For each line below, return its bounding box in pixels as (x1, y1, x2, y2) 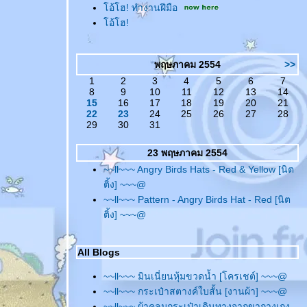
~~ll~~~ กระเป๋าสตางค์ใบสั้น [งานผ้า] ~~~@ (103, 286, 287, 297)
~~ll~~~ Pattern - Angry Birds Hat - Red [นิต (103, 194, 291, 205)
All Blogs (77, 247, 120, 258)
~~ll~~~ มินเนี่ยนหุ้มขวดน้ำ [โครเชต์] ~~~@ (103, 271, 287, 282)
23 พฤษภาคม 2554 (147, 147, 228, 158)
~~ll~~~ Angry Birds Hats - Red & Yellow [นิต (103, 164, 294, 175)
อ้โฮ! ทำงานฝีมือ (103, 2, 177, 13)
